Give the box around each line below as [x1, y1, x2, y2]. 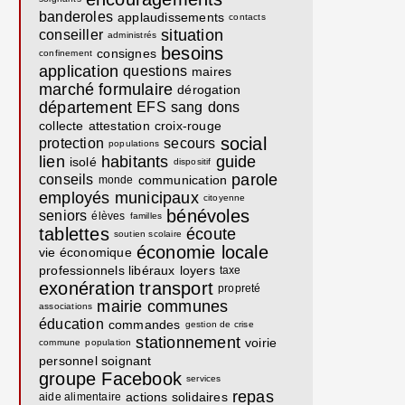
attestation [88, 118, 150, 133]
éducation [39, 316, 104, 332]
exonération [39, 278, 136, 298]
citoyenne [202, 193, 246, 202]
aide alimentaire [39, 391, 122, 403]
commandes [108, 317, 181, 332]
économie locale [136, 242, 268, 262]
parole [231, 171, 278, 189]
